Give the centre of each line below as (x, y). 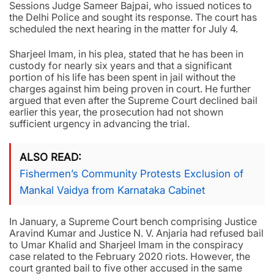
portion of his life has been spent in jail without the (122, 77)
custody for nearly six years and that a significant (120, 66)
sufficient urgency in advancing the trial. (99, 124)
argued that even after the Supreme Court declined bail (133, 101)
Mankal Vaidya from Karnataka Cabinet (113, 191)
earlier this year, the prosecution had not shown (116, 112)
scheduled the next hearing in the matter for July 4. (124, 29)
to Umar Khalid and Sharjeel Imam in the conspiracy (126, 245)
